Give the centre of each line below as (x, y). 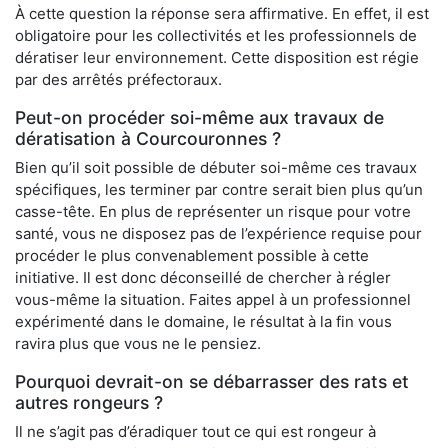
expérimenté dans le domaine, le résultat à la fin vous (203, 322)
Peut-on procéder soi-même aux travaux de (199, 118)
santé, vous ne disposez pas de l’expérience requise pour (218, 234)
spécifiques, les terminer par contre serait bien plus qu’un (219, 190)
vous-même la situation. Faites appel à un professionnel (213, 300)
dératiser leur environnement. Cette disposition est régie (217, 58)
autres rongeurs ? (89, 403)
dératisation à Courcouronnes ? (148, 139)
